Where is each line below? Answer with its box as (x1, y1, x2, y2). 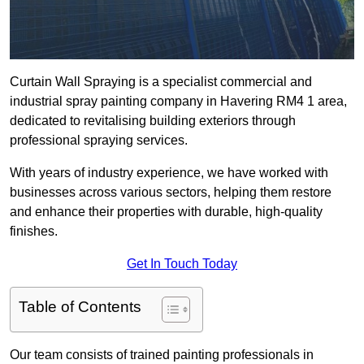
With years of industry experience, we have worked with (10, 166, 328, 180)
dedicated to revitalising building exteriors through (10, 114, 296, 128)
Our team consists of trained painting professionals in (10, 348, 314, 362)
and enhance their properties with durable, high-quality (10, 205, 323, 219)
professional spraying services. (10, 133, 188, 148)
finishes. (10, 224, 58, 239)
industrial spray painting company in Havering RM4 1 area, (10, 94, 347, 109)
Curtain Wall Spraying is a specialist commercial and (10, 75, 312, 89)
